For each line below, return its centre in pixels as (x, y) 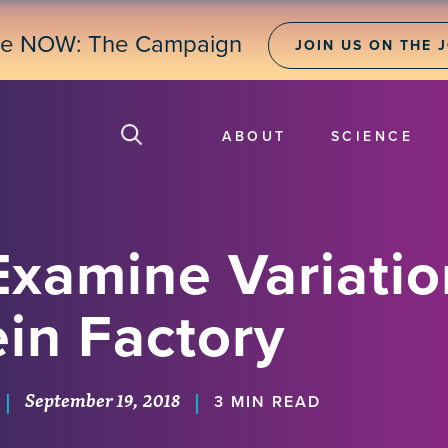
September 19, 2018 (102, 400)
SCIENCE (371, 136)
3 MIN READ (267, 402)
